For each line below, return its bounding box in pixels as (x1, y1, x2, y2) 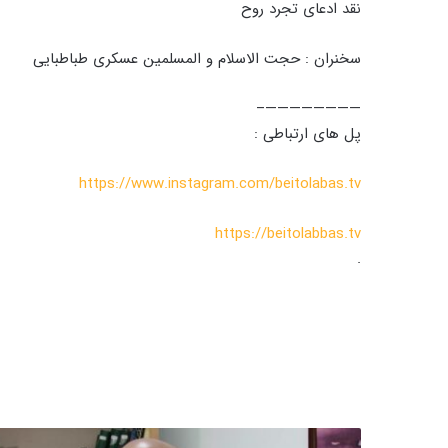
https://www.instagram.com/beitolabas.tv (79, 172, 361, 196)
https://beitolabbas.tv (215, 222, 361, 246)
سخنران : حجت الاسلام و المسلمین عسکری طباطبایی (33, 47, 361, 71)
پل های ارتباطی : (254, 122, 361, 146)
